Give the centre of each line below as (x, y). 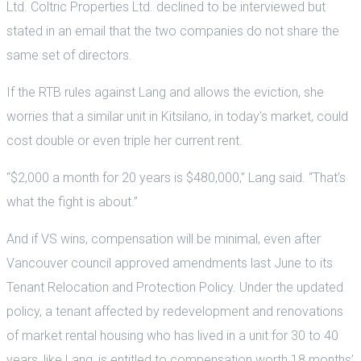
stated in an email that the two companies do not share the (173, 31)
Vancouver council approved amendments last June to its (170, 263)
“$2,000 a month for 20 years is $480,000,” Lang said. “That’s (176, 177)
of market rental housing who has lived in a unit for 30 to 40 (172, 335)
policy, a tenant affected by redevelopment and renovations (175, 311)
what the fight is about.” (72, 201)
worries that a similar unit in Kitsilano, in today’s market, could (177, 116)
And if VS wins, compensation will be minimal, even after (164, 239)
